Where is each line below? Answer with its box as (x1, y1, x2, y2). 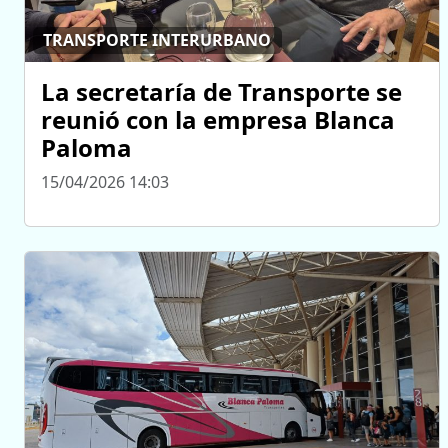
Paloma (41, 130, 132, 164)
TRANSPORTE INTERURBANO (43, 29, 272, 52)
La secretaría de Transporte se (41, 74, 402, 108)
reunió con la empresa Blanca (41, 102, 395, 136)
